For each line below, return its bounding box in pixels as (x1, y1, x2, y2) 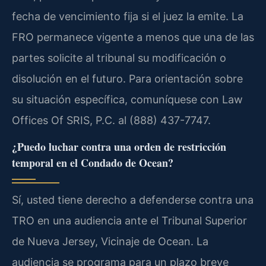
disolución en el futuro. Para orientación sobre (12, 72, 243, 85)
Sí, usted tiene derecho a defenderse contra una (12, 194, 254, 207)
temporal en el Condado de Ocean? (12, 155, 173, 171)
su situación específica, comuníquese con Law (12, 93, 243, 106)
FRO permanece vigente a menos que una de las (12, 30, 254, 43)
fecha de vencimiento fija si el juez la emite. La (12, 9, 243, 23)
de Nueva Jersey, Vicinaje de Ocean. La (12, 235, 208, 248)
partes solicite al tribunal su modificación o (12, 51, 226, 64)
